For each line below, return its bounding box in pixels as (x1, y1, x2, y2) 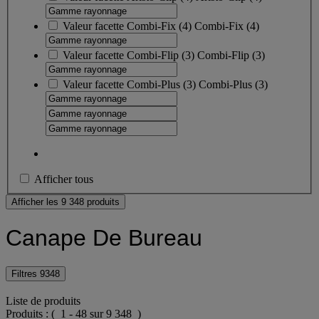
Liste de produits (6, 294, 80, 307)
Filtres (11, 268, 40, 279)
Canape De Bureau (6, 224, 202, 251)
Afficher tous (34, 173, 93, 186)
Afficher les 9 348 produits (11, 197, 120, 208)
